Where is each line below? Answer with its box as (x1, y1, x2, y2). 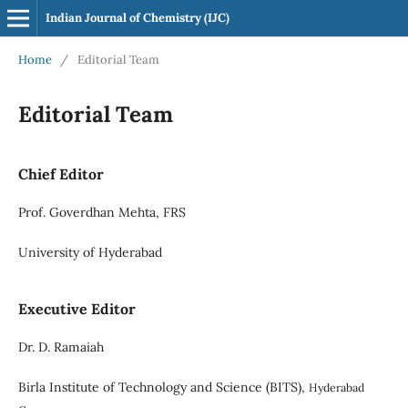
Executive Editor (17, 299, 136, 318)
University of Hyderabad (17, 243, 162, 260)
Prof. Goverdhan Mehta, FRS (17, 203, 186, 220)
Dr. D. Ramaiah (17, 338, 104, 355)
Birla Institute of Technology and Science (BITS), (17, 378, 309, 395)
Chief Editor (17, 164, 104, 183)
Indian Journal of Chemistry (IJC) (45, 10, 229, 25)
